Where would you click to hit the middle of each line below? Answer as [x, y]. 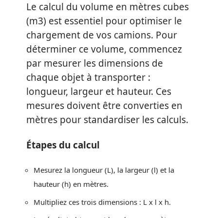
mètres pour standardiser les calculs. [107, 120]
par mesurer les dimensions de [95, 63]
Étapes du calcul [63, 145]
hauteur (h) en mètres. [71, 184]
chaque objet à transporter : [88, 77]
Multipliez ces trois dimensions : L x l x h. [102, 202]
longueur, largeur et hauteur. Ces [99, 91]
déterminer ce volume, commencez [104, 49]
